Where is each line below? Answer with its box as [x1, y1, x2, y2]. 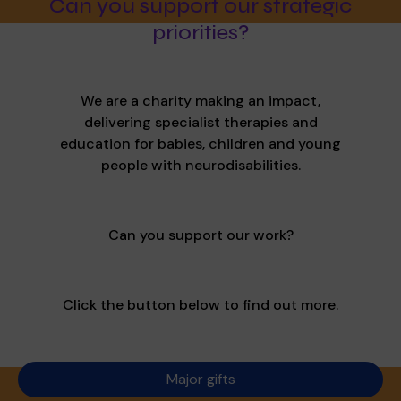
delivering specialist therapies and [83, 113, 318, 132]
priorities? [151, 20, 250, 47]
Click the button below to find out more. [63, 295, 338, 315]
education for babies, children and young [60, 134, 341, 154]
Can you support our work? [107, 226, 294, 245]
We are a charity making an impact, [81, 91, 320, 111]
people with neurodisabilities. [100, 156, 301, 175]
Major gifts [166, 370, 235, 389]
